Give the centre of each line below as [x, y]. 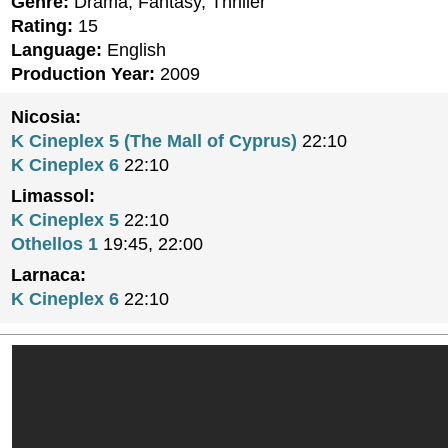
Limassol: [53, 196]
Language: [56, 50]
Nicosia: [46, 117]
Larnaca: [48, 275]
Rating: [42, 26]
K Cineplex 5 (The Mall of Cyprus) [154, 141]
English [134, 50]
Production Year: [83, 74]
